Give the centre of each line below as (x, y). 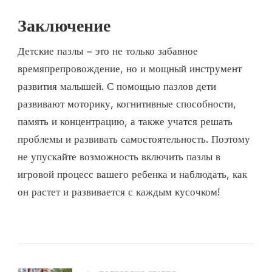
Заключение (64, 26)
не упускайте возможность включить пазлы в (119, 157)
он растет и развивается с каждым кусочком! (119, 192)
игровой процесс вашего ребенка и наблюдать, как (132, 175)
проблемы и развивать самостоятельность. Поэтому (134, 139)
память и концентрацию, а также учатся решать (125, 122)
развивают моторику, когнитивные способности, (127, 104)
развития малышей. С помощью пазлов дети (117, 87)
